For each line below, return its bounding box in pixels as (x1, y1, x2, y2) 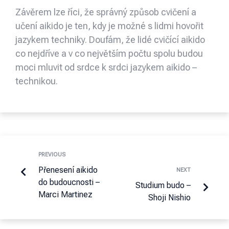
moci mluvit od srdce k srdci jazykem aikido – (15, 62, 197, 73)
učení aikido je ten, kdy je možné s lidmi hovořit (15, 20, 203, 32)
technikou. (15, 76, 58, 87)
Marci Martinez (38, 190, 93, 200)
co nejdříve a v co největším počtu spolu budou (15, 48, 203, 59)
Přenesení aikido (38, 165, 98, 175)
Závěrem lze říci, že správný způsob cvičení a (15, 7, 196, 18)
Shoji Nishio (148, 193, 191, 203)
